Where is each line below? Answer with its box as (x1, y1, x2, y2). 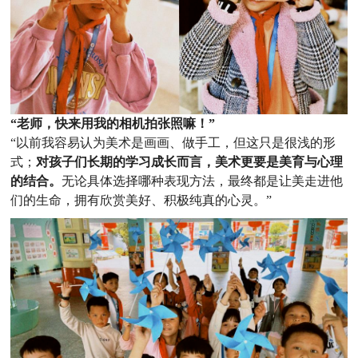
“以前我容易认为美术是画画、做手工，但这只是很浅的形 (10, 136, 336, 150)
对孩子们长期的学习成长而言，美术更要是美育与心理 (36, 155, 344, 169)
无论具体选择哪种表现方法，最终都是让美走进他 (62, 174, 344, 189)
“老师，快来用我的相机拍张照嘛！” (10, 117, 216, 131)
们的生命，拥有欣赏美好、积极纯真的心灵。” (10, 193, 272, 208)
